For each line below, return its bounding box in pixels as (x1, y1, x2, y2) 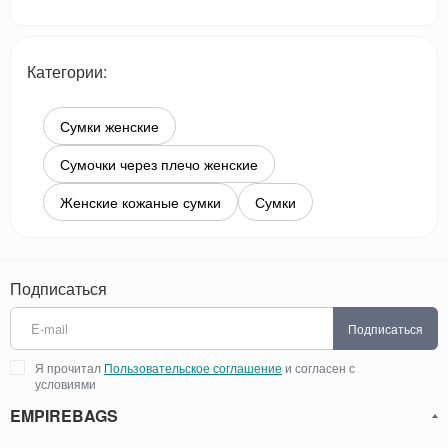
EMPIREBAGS (10, 404, 118, 428)
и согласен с (282, 359, 355, 377)
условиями (35, 375, 96, 393)
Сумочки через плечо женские (60, 154, 258, 175)
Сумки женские (60, 116, 159, 137)
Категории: (27, 60, 107, 84)
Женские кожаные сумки (60, 192, 221, 213)
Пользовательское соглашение (104, 359, 282, 377)
